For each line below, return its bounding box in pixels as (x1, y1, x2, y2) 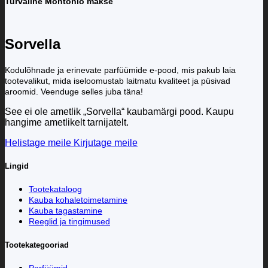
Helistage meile (5, 138, 71, 148)
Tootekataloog (29, 184, 82, 194)
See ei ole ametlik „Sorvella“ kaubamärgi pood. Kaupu (5, 106, 234, 117)
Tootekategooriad (5, 240, 69, 249)
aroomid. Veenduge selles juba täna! (5, 87, 143, 97)
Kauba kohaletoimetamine (29, 195, 127, 205)
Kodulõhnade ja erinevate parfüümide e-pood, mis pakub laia (5, 65, 236, 75)
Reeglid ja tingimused (29, 217, 110, 227)
